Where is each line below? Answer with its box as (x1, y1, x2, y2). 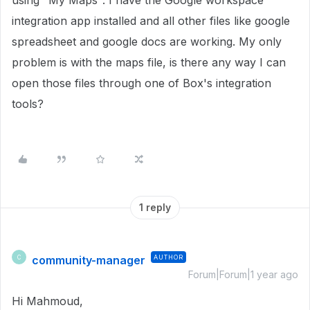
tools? (12, 97, 51, 111)
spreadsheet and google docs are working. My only (12, 35, 282, 48)
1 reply (139, 201, 171, 213)
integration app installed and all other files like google (12, 14, 290, 28)
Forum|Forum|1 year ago (188, 268, 298, 280)
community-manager (32, 253, 145, 267)
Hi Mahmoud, (12, 294, 86, 308)
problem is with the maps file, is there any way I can (12, 55, 286, 69)
